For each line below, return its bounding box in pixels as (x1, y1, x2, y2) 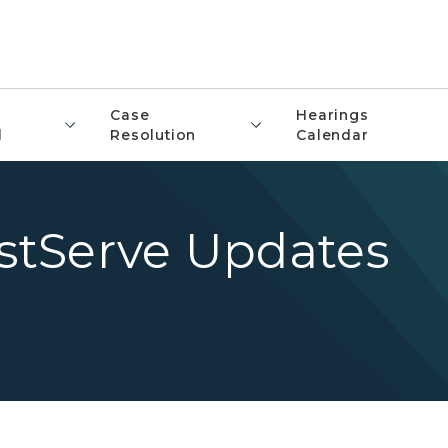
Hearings (296, 106, 369, 124)
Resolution (110, 126, 197, 144)
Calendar (296, 126, 369, 144)
